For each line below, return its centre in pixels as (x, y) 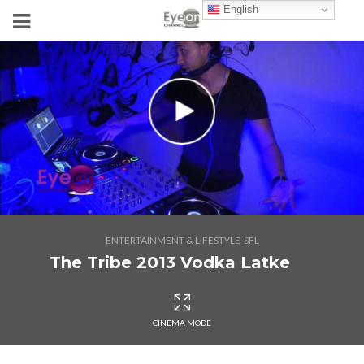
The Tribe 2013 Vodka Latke (170, 262)
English (240, 9)
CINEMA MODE (182, 323)
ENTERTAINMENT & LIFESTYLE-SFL (182, 240)
